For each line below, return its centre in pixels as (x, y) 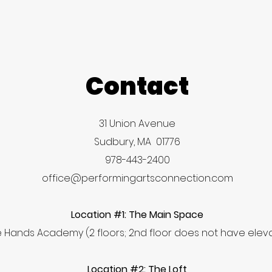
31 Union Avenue (137, 124)
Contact (137, 86)
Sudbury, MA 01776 (137, 142)
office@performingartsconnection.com (137, 178)
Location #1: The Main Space (137, 215)
